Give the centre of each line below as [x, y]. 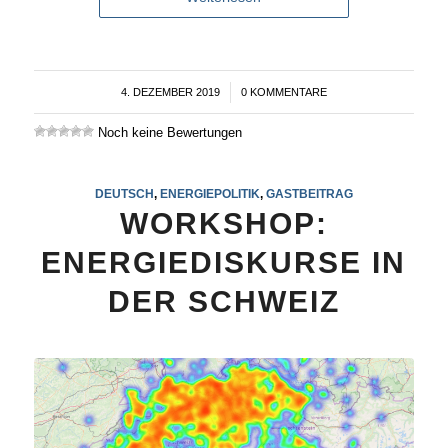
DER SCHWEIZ [223, 301]
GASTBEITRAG [309, 193]
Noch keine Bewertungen [167, 132]
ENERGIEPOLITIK [209, 193]
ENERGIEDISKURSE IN [224, 262]
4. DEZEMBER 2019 [170, 91]
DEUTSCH [124, 193]
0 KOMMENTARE [283, 91]
